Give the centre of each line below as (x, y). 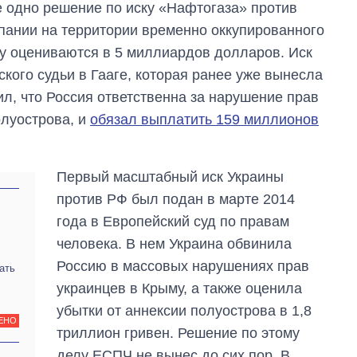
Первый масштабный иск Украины (171, 177)
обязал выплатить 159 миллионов (204, 119)
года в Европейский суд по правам (173, 221)
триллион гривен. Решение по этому (178, 333)
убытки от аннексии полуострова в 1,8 (184, 310)
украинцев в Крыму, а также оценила (180, 288)
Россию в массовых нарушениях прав (183, 266)
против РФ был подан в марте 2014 (176, 199)
